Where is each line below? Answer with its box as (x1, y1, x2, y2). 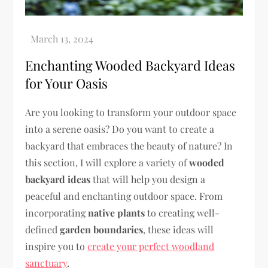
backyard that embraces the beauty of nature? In (25, 139, 233, 152)
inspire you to (25, 239, 88, 252)
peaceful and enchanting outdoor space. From (25, 189, 223, 202)
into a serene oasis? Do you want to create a (25, 122, 215, 135)
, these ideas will (143, 223, 214, 236)
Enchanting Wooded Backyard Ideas (25, 56, 236, 74)
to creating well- (145, 206, 220, 219)
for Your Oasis (25, 74, 108, 92)
